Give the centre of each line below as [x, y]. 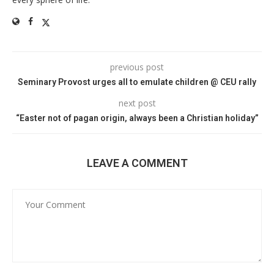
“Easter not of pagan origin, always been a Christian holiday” [137, 118]
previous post [137, 67]
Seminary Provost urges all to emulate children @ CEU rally [137, 82]
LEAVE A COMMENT [137, 163]
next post [137, 103]
